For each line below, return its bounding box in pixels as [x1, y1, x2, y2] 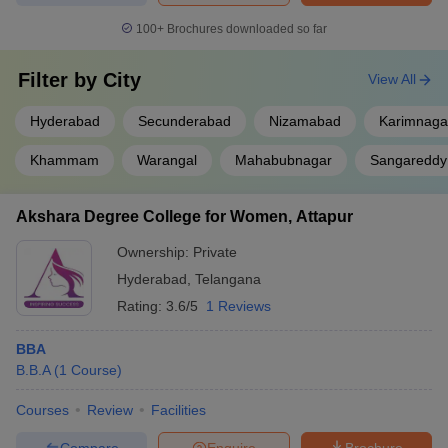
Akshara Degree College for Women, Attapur [16, 208, 353, 225]
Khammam [30, 152, 99, 168]
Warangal [137, 152, 197, 168]
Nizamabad [269, 113, 341, 129]
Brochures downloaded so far [164, 22, 327, 36]
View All [368, 71, 416, 87]
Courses [16, 402, 69, 418]
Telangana [195, 271, 261, 287]
